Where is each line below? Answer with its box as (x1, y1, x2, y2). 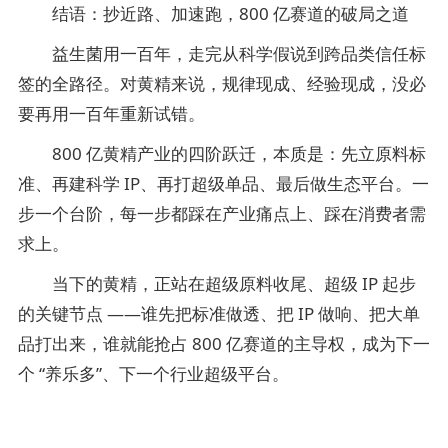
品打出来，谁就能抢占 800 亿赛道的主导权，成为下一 (18, 332, 430, 355)
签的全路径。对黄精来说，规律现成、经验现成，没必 (18, 72, 426, 95)
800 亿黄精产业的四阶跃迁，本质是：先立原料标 (18, 142, 426, 165)
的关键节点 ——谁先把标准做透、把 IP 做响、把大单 (18, 302, 420, 325)
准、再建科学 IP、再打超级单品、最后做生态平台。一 (18, 172, 429, 195)
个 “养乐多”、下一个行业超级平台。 (18, 362, 289, 385)
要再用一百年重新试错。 (18, 102, 205, 125)
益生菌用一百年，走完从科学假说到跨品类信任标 (18, 42, 426, 65)
